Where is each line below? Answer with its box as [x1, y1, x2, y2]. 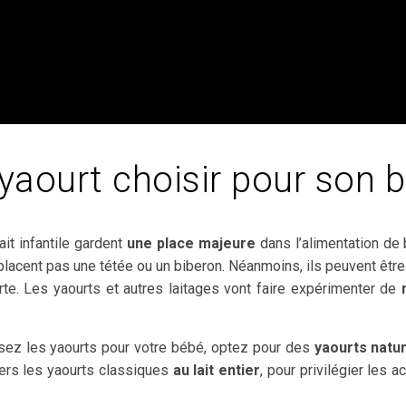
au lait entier [168, 362, 260, 379]
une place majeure [127, 235, 256, 252]
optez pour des [210, 339, 314, 356]
